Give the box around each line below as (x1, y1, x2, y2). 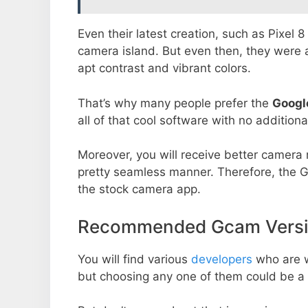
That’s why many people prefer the (78, 96, 272, 110)
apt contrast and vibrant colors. (78, 61, 251, 76)
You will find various (78, 252, 191, 266)
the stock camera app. (78, 182, 201, 197)
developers (191, 252, 252, 266)
